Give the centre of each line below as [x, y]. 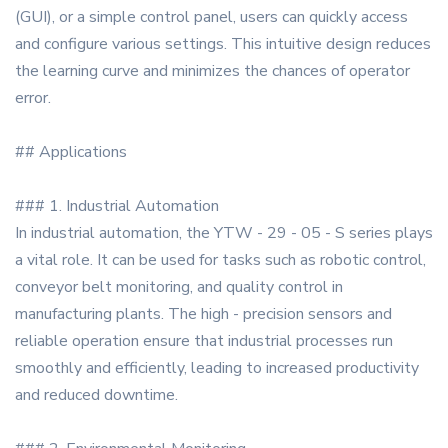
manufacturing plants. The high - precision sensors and [203, 314]
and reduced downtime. [96, 395]
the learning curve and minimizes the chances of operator [212, 71]
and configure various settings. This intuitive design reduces [223, 44]
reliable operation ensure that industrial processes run [204, 341]
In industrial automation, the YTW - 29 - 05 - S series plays [224, 233]
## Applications [71, 152]
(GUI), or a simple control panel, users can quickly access [211, 17]
